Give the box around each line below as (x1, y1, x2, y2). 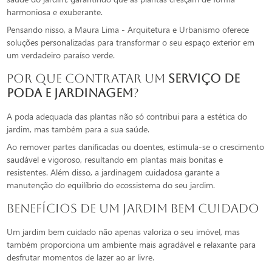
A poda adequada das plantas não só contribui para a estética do (7, 110, 248, 123)
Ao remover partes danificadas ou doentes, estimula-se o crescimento (7, 141, 265, 153)
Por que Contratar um (7, 71, 169, 86)
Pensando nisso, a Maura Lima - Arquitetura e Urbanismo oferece (7, 24, 250, 36)
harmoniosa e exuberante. (7, 6, 103, 18)
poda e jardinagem (7, 86, 134, 101)
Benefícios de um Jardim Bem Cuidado (7, 201, 260, 216)
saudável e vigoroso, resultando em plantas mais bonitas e (7, 154, 223, 166)
